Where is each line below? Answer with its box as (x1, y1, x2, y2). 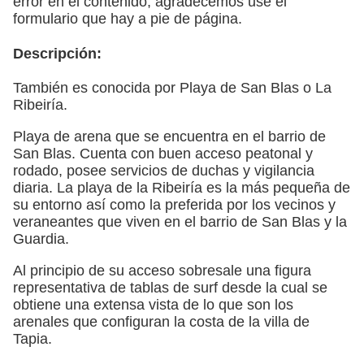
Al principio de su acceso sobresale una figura (13, 262, 311, 279)
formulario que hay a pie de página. (13, 10, 242, 27)
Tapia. (13, 330, 52, 347)
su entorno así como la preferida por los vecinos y (13, 196, 336, 213)
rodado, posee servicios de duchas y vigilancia (13, 162, 314, 179)
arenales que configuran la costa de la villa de (13, 313, 310, 330)
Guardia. (13, 230, 69, 247)
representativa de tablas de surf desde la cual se (13, 279, 327, 296)
